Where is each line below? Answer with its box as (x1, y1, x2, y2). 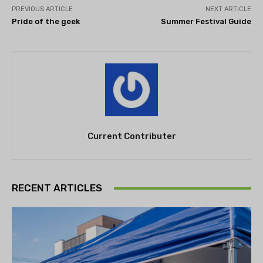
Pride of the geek (12, 17, 80, 26)
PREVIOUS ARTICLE (12, 5, 73, 14)
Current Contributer (87, 131, 176, 142)
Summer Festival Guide (160, 17, 251, 26)
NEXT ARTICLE (205, 5, 251, 14)
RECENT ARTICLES (12, 182, 102, 194)
